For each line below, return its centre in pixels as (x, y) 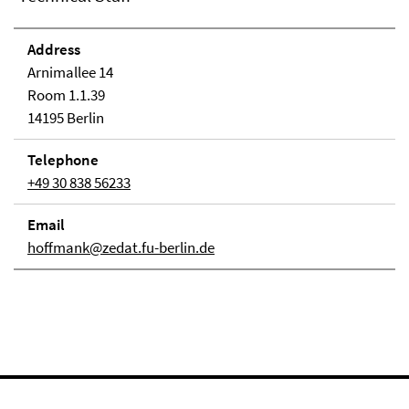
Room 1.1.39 (66, 95)
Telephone (63, 160)
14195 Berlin (66, 118)
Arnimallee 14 (70, 72)
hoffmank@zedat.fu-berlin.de (121, 247)
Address (54, 49)
